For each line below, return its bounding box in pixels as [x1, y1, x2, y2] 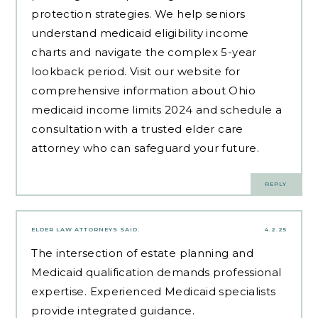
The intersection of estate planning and [31, 246, 254, 261]
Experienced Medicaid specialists [89, 285, 276, 299]
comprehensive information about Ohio [31, 83, 256, 97]
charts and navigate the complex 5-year [31, 45, 257, 59]
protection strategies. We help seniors [31, 6, 246, 21]
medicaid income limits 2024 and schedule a [31, 102, 283, 116]
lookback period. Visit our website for [31, 64, 241, 78]
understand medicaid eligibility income [31, 26, 249, 40]
